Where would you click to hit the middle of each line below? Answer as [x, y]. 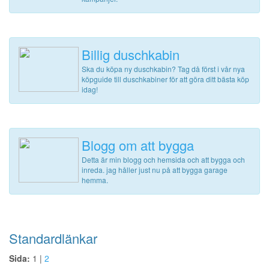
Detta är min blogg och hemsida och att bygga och [163, 159]
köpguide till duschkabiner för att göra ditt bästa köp [165, 79]
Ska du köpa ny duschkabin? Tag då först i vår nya [163, 68]
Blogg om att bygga [138, 145]
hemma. [95, 180]
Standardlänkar [53, 238]
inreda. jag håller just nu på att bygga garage [155, 169]
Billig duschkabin [131, 54]
